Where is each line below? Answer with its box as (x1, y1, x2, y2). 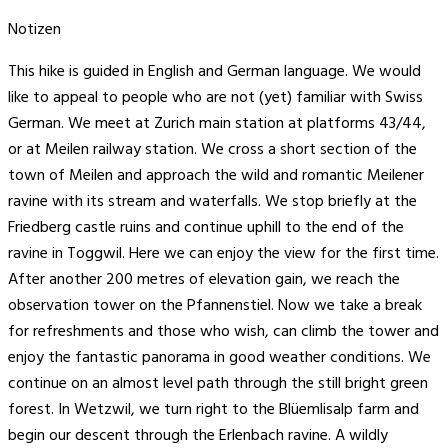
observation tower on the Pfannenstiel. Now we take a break (8, 293, 422, 320)
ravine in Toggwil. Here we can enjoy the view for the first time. (8, 241, 439, 268)
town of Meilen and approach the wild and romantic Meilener (8, 163, 424, 190)
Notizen (8, 17, 61, 44)
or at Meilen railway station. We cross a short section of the (8, 137, 417, 164)
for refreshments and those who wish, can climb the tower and (8, 319, 439, 346)
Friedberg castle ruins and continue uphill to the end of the (8, 215, 404, 242)
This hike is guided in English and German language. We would (8, 59, 421, 86)
